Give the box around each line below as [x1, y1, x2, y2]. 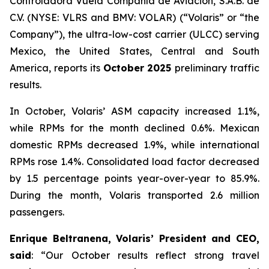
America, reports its [10, 62, 103, 74]
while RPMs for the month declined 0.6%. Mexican [10, 122, 259, 134]
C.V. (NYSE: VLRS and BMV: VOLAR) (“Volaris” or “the [10, 11, 259, 23]
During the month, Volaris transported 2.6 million [10, 189, 259, 201]
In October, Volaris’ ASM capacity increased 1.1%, [10, 105, 259, 117]
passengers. [10, 206, 64, 218]
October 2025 [103, 62, 175, 74]
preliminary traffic [175, 62, 260, 74]
